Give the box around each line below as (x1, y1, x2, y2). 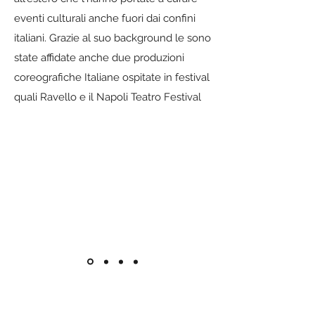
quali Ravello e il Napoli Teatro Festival (14, 91, 201, 103)
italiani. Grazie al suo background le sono (14, 32, 211, 44)
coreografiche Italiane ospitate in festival (14, 71, 210, 84)
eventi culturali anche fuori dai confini (14, 12, 195, 25)
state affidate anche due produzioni (14, 51, 184, 64)
